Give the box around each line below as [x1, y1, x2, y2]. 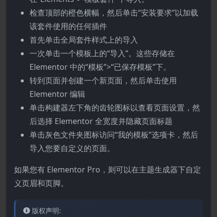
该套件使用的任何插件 [30, 21, 107, 31]
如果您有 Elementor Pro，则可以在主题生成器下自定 [14, 164, 201, 175]
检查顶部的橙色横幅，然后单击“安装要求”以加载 [30, 7, 198, 18]
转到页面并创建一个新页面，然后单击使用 [30, 75, 177, 86]
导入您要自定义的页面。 [30, 143, 115, 154]
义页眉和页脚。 [14, 178, 68, 188]
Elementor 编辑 [30, 89, 85, 99]
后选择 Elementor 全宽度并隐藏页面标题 [30, 116, 172, 126]
